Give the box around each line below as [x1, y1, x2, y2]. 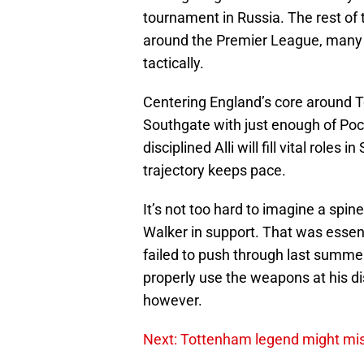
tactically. [143, 54, 204, 72]
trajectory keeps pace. [143, 162, 286, 180]
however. [143, 292, 202, 310]
